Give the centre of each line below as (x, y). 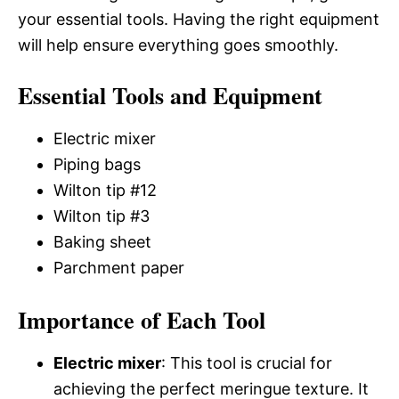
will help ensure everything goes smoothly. (178, 45)
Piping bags (97, 164)
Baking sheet (102, 242)
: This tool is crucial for (247, 363)
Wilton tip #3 (102, 216)
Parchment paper (119, 268)
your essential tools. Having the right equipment (199, 19)
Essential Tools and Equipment (170, 95)
